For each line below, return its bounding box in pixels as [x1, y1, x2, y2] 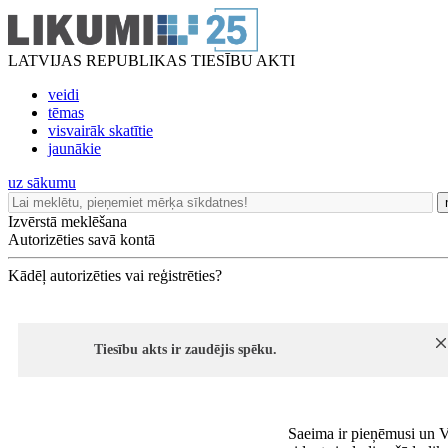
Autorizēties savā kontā [8, 231, 155, 248]
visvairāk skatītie [48, 122, 153, 139]
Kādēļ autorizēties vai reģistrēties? [8, 267, 222, 284]
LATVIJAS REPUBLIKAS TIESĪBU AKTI [8, 52, 295, 69]
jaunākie [48, 140, 101, 157]
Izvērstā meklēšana [8, 213, 127, 230]
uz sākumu [8, 174, 76, 191]
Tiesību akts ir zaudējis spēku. [94, 342, 277, 357]
